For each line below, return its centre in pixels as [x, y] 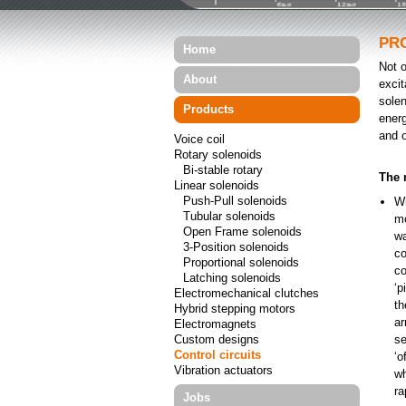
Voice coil [199, 139]
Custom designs [217, 339]
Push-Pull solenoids [235, 201]
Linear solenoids [217, 185]
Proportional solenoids [241, 262]
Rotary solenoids [218, 155]
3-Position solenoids [236, 247]
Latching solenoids [232, 278]
